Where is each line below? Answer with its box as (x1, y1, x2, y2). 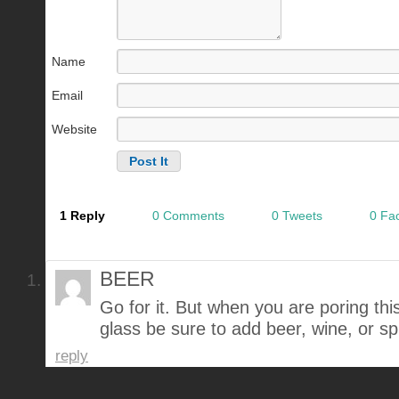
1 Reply (60, 208, 105, 224)
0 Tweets (272, 208, 322, 224)
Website (52, 122, 97, 137)
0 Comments (152, 208, 224, 224)
